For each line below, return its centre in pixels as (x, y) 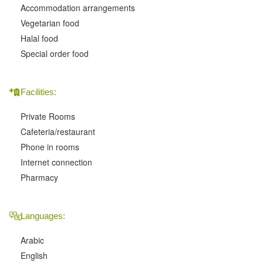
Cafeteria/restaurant (58, 132)
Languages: (43, 216)
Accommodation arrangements (78, 8)
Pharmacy (39, 178)
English (34, 256)
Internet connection (56, 162)
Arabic (32, 240)
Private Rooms (48, 117)
